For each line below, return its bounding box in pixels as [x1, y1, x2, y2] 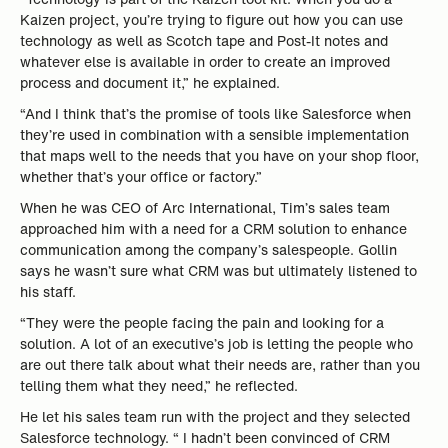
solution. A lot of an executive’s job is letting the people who [20, 333, 413, 354]
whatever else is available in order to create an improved [20, 51, 390, 72]
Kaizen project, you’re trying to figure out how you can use [20, 9, 403, 30]
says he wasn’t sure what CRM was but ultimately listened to [20, 260, 417, 281]
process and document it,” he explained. [20, 72, 284, 93]
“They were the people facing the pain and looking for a [20, 312, 384, 333]
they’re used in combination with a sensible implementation [20, 124, 409, 145]
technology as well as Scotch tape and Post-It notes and [20, 30, 388, 51]
